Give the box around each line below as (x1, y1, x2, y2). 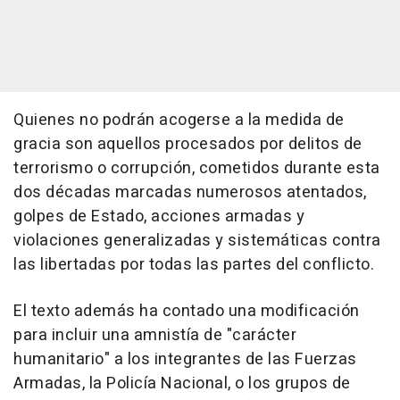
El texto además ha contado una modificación (13, 299, 360, 324)
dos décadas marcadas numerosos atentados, (13, 180, 367, 205)
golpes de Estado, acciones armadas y (13, 204, 304, 229)
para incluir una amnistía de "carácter (13, 323, 296, 348)
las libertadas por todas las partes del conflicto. (13, 253, 374, 278)
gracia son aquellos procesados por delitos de (13, 132, 362, 157)
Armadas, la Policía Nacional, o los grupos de (13, 371, 351, 396)
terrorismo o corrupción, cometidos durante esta (13, 156, 380, 181)
